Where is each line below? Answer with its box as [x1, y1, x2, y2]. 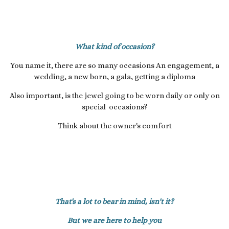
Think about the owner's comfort [57, 121, 172, 130]
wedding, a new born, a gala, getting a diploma [34, 72, 195, 81]
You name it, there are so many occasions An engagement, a [10, 60, 219, 70]
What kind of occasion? [75, 41, 154, 51]
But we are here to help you [67, 215, 162, 225]
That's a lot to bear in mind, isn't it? [55, 196, 174, 206]
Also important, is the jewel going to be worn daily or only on [9, 90, 220, 100]
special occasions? [82, 102, 147, 111]
